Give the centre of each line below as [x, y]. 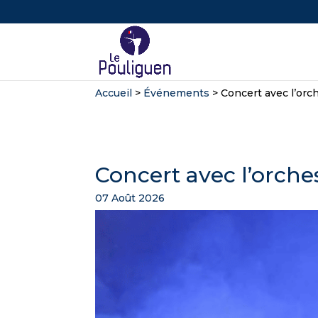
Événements [177, 93]
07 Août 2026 [130, 198]
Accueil [114, 93]
